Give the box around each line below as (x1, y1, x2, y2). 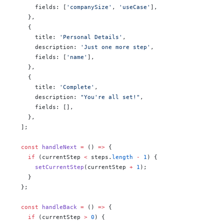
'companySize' (66, 4, 112, 10)
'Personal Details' (59, 34, 122, 40)
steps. (87, 154, 112, 160)
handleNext (38, 144, 77, 150)
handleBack (38, 204, 77, 210)
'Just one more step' (80, 44, 150, 50)
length (112, 154, 133, 160)
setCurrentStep (14, 164, 84, 170)
